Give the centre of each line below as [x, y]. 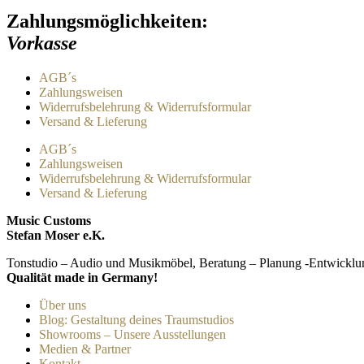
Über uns [63, 305]
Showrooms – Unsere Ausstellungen [132, 334]
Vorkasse [42, 43]
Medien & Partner [85, 349]
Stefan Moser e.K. [56, 235]
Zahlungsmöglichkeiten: [107, 22]
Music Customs [49, 220]
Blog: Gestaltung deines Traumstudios [136, 319]
